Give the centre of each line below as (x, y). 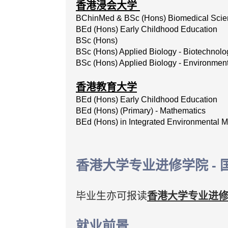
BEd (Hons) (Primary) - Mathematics (141, 111)
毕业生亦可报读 (111, 196)
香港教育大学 (106, 87)
